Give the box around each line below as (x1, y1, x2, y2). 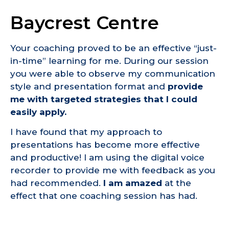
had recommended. (10, 177, 103, 188)
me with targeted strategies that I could (10, 94, 197, 104)
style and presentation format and (10, 81, 168, 91)
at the (162, 177, 191, 188)
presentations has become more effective (10, 139, 200, 150)
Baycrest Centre (10, 11, 159, 34)
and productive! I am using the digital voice (10, 152, 204, 163)
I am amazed (103, 177, 162, 188)
